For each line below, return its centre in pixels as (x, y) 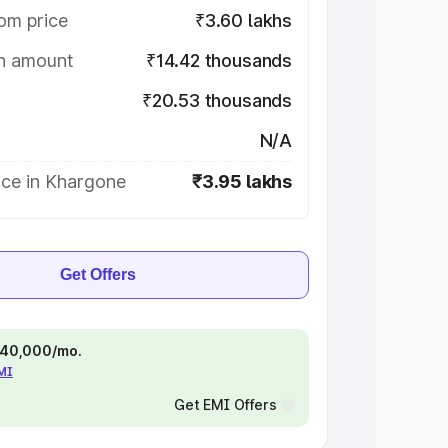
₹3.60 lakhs (243, 20)
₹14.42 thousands (218, 60)
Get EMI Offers (225, 404)
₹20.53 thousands (216, 100)
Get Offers (98, 274)
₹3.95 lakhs (241, 181)
